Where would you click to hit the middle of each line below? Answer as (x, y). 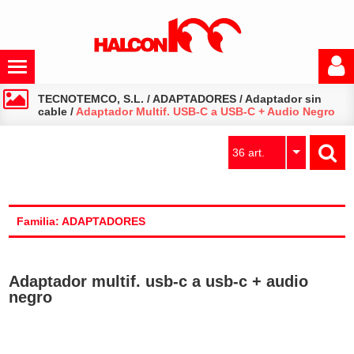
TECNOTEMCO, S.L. (91, 99)
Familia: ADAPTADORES (81, 221)
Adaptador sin (284, 99)
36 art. (248, 153)
